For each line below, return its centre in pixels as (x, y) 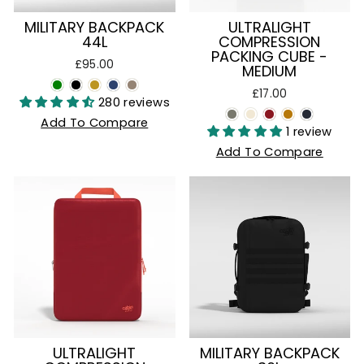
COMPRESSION (270, 42)
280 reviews (134, 102)
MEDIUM (270, 71)
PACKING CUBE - (270, 56)
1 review (309, 132)
